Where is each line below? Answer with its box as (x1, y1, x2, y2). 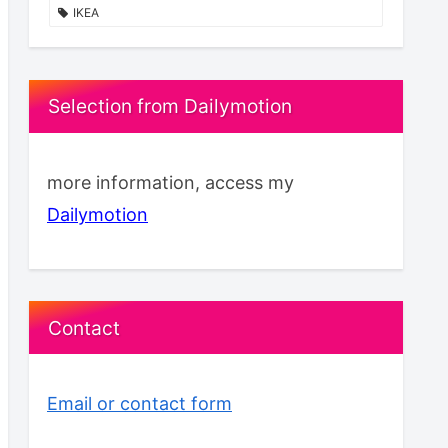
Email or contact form (47, 393, 232, 415)
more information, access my (47, 171, 294, 193)
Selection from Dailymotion (48, 94, 293, 119)
